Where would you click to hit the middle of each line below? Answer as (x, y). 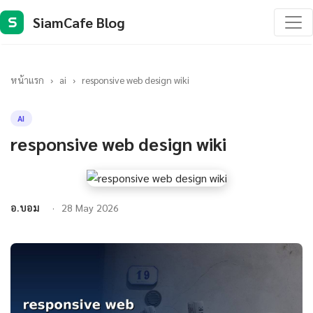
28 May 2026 (90, 208)
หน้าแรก (27, 80)
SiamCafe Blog (79, 22)
